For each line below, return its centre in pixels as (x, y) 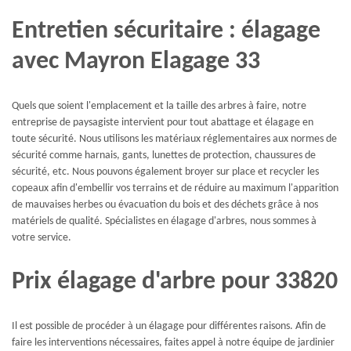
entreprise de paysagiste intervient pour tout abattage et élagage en (163, 123)
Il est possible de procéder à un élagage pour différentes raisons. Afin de (169, 327)
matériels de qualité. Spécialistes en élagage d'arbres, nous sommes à (164, 222)
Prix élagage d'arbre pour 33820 (175, 282)
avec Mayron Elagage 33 (136, 62)
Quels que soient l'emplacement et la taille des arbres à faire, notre (159, 107)
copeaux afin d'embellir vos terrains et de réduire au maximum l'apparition (175, 189)
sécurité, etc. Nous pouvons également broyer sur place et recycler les (165, 172)
